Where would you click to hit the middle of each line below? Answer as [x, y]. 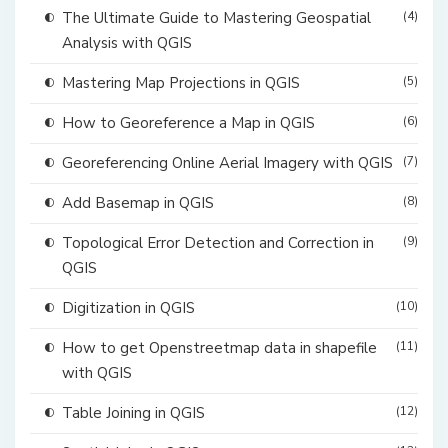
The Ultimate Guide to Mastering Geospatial [216, 18]
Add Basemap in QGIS [138, 203]
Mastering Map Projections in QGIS [181, 83]
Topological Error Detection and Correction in [218, 243]
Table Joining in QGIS [133, 413]
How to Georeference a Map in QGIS [188, 123]
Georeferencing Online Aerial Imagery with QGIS [227, 163]
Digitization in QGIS [128, 308]
